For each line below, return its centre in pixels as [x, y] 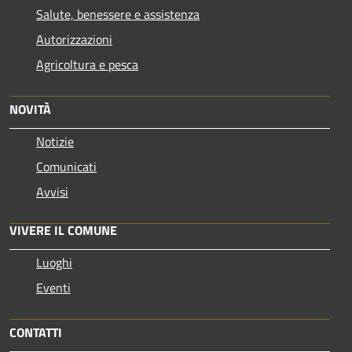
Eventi [53, 287]
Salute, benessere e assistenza [118, 14]
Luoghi [54, 262]
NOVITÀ [30, 109]
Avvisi [52, 191]
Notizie [55, 141]
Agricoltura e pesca [87, 64]
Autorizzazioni [74, 39]
